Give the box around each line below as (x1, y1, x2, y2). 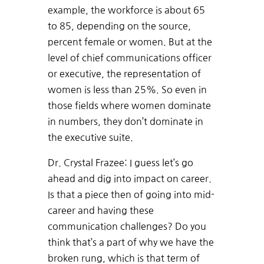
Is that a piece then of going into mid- (47, 190, 214, 200)
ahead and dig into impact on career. (47, 174, 212, 184)
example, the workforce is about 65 (47, 5, 205, 15)
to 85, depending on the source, (47, 21, 191, 31)
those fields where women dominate (47, 101, 211, 111)
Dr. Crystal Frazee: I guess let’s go (47, 158, 193, 168)
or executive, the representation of (47, 69, 201, 79)
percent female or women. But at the (47, 37, 212, 47)
